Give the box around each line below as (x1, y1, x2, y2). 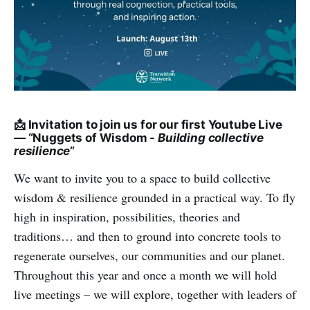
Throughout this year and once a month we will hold (14, 266, 277, 283)
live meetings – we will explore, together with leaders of (14, 285, 296, 302)
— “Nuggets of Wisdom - (14, 130, 158, 145)
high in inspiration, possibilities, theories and (14, 208, 240, 225)
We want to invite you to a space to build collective (14, 169, 271, 186)
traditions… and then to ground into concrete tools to (14, 227, 281, 244)
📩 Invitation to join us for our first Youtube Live (14, 117, 282, 131)
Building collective (158, 130, 264, 145)
